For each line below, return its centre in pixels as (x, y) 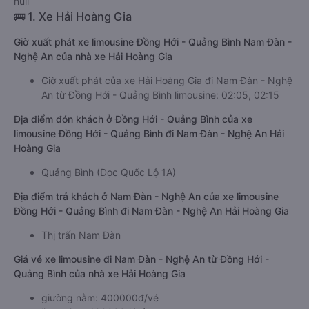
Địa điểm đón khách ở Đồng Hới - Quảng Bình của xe (133, 119)
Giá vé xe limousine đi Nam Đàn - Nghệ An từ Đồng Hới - (141, 259)
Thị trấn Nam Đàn (81, 235)
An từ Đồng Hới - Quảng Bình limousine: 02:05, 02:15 (160, 95)
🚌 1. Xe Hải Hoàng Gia (73, 17)
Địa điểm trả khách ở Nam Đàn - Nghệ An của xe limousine (146, 196)
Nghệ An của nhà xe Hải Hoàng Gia (93, 56)
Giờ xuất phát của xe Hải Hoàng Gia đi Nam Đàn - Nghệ (167, 80)
